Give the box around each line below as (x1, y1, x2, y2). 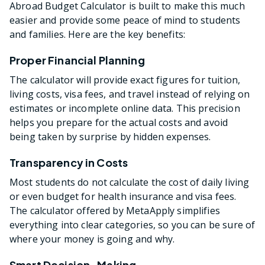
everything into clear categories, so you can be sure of (9, 218, 256, 231)
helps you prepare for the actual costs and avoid (9, 115, 228, 129)
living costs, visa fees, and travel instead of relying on (9, 87, 250, 101)
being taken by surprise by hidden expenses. (9, 130, 211, 143)
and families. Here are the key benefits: (9, 27, 186, 41)
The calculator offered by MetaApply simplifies (9, 203, 220, 217)
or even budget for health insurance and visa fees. (9, 189, 237, 203)
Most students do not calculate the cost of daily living (9, 175, 250, 189)
